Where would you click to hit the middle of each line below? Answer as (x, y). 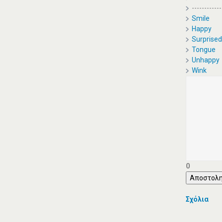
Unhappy (205, 60)
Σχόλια (197, 199)
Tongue (203, 50)
